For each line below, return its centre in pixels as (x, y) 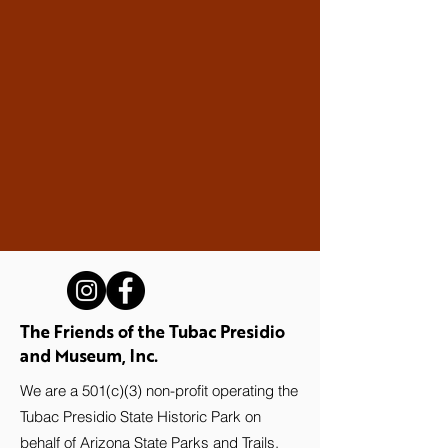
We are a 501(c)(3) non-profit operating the (159, 390)
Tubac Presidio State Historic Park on (140, 416)
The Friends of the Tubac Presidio (152, 331)
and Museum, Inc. (89, 355)
